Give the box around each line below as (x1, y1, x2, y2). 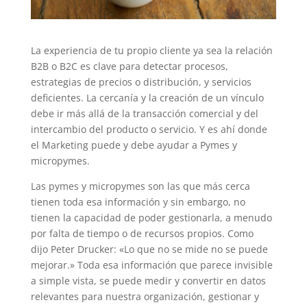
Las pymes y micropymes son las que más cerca (30, 179, 250, 193)
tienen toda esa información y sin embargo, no (30, 195, 245, 208)
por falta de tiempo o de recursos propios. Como (30, 226, 254, 240)
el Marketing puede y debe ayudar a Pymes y (30, 138, 237, 151)
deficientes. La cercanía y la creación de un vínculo (30, 90, 264, 104)
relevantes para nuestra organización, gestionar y (30, 289, 259, 303)
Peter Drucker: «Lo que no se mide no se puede (50, 242, 268, 256)
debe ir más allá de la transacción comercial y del (30, 106, 258, 120)
